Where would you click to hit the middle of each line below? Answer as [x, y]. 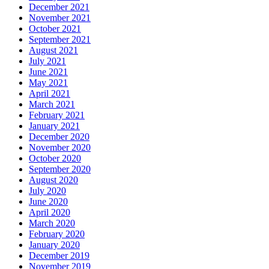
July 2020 [47, 191]
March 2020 [52, 223]
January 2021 [54, 126]
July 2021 [47, 61]
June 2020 [48, 202]
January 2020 [54, 245]
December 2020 [59, 137]
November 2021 [60, 18]
